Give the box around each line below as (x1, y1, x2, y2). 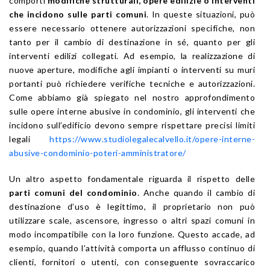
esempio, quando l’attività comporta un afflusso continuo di (9, 242, 255, 253)
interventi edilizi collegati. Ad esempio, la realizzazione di (9, 50, 255, 61)
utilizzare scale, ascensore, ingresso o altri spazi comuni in (9, 215, 255, 225)
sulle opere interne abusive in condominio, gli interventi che (9, 105, 255, 116)
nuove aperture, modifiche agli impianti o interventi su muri (9, 64, 255, 75)
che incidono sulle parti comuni (9, 8, 146, 19)
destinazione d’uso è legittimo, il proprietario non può (9, 201, 255, 212)
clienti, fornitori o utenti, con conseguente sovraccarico (9, 256, 255, 267)
